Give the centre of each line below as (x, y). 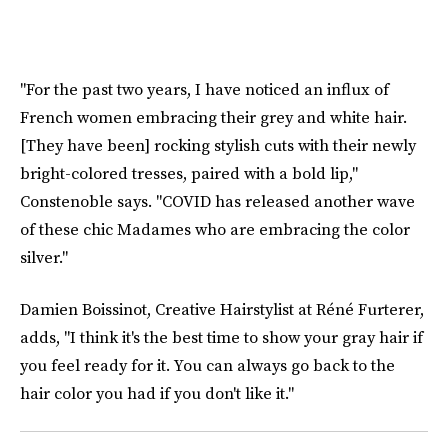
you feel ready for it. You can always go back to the (207, 365)
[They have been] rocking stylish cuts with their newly (218, 145)
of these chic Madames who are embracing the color (215, 229)
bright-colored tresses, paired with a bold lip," (189, 173)
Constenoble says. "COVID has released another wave (217, 201)
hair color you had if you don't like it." (157, 393)
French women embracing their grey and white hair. (213, 117)
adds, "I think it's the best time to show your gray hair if (221, 337)
